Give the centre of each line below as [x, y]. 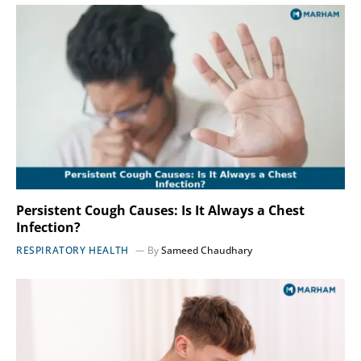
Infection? [48, 228]
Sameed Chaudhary [206, 251]
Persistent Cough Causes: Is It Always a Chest [160, 211]
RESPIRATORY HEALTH [73, 251]
